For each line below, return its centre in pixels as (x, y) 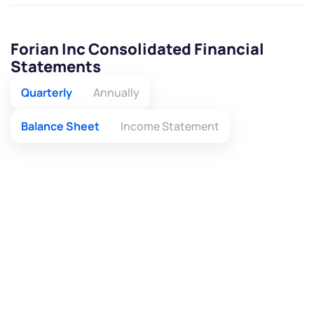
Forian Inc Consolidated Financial (137, 49)
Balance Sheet (60, 127)
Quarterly (47, 93)
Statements (56, 67)
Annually (116, 93)
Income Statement (170, 127)
